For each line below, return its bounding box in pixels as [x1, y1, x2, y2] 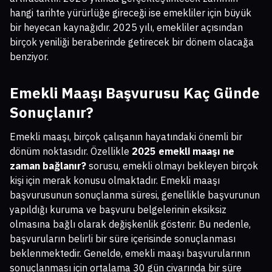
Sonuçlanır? [10, 103, 93, 123]
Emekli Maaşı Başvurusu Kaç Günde [10, 83, 260, 103]
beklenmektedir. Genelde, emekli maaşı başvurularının [10, 247, 250, 260]
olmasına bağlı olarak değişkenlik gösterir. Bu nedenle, [10, 218, 251, 231]
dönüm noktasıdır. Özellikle [10, 145, 132, 158]
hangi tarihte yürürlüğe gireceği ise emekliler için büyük [10, 7, 251, 19]
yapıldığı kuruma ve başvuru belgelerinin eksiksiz [10, 203, 226, 216]
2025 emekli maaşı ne [132, 145, 234, 158]
